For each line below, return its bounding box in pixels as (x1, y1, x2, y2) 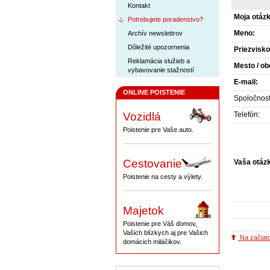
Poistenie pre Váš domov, (123, 220, 197, 228)
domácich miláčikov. (123, 238, 181, 246)
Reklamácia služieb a (128, 57, 190, 64)
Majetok (123, 204, 164, 218)
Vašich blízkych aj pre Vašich (123, 229, 208, 237)
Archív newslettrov (128, 30, 183, 37)
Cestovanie (123, 157, 182, 171)
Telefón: (234, 110, 260, 119)
